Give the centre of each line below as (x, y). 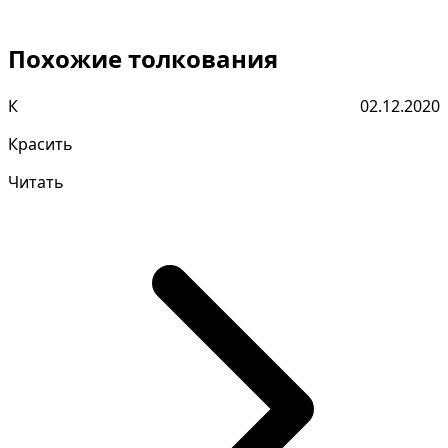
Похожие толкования (143, 59)
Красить (40, 144)
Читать (36, 182)
